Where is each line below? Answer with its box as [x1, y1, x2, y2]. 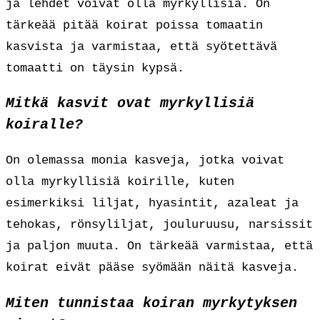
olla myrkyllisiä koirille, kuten [6, 175, 234, 189]
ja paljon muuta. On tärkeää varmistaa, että [6, 239, 313, 254]
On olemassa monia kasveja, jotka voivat [6, 154, 284, 168]
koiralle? [6, 116, 83, 134]
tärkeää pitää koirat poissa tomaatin [6, 18, 263, 32]
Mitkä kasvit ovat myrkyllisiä [6, 95, 254, 112]
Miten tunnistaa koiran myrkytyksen [6, 295, 297, 312]
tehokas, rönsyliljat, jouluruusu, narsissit [6, 218, 313, 232]
